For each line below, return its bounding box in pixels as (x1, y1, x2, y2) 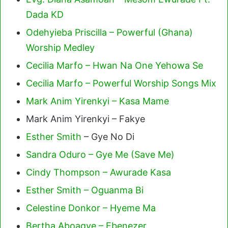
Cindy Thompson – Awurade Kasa (26, 167, 171, 178)
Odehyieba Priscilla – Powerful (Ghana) (26, 27, 193, 38)
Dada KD (26, 9, 64, 20)
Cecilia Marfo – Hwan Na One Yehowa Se (26, 60, 203, 71)
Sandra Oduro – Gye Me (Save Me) (26, 149, 175, 160)
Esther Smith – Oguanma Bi (26, 185, 144, 195)
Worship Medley (26, 42, 95, 53)
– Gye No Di (81, 131, 134, 142)
